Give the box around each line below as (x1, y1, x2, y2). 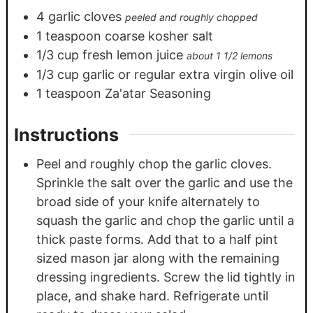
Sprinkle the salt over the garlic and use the (36, 175, 293, 191)
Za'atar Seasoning (104, 85, 211, 101)
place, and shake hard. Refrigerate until (36, 289, 268, 304)
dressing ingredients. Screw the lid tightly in (36, 270, 296, 285)
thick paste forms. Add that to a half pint (36, 232, 278, 247)
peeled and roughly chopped (124, 10, 258, 23)
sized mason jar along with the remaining (36, 251, 279, 266)
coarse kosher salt (104, 28, 213, 43)
